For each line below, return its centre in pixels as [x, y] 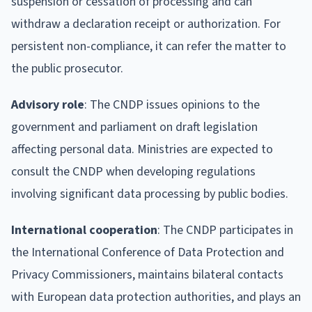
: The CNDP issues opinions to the [172, 104]
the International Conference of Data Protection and [148, 252]
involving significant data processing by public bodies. [150, 194]
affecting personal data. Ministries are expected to [142, 149]
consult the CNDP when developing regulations [133, 171]
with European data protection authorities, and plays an [156, 297]
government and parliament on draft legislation [134, 127]
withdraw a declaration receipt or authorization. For [146, 24]
